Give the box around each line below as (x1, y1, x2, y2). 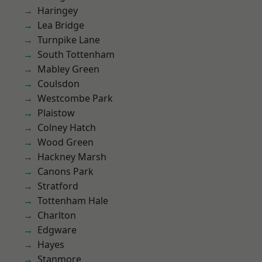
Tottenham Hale (37, 194, 108, 207)
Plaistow (37, 106, 75, 119)
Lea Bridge (37, 19, 84, 32)
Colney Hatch (37, 121, 96, 134)
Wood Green (37, 136, 94, 149)
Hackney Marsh (37, 150, 106, 163)
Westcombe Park (37, 92, 113, 105)
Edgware (37, 223, 77, 236)
